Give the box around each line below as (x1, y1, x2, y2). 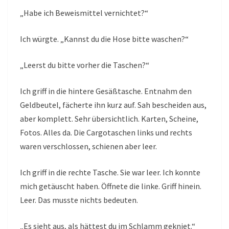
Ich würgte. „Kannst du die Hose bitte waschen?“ (20, 34, 189, 44)
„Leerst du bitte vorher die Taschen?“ (20, 60, 149, 71)
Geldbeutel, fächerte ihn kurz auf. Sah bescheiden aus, (20, 100, 207, 110)
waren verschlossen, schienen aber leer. (20, 141, 157, 152)
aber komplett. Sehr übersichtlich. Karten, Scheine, (20, 113, 198, 124)
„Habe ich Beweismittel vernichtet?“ (20, 8, 148, 18)
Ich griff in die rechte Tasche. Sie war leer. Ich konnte (20, 167, 200, 178)
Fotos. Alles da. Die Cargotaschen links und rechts (20, 127, 192, 138)
